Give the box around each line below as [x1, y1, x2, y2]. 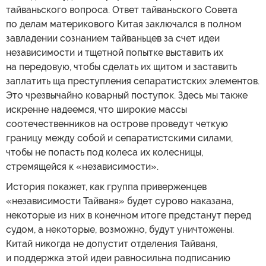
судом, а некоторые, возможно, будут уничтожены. [6, 223, 234, 235]
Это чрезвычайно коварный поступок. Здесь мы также [6, 89, 248, 101]
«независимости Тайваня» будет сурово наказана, [6, 195, 233, 207]
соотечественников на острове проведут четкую [6, 118, 228, 129]
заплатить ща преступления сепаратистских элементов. [6, 75, 259, 87]
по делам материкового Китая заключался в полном [6, 18, 242, 30]
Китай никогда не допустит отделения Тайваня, [6, 237, 217, 249]
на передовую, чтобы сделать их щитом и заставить [6, 61, 237, 72]
